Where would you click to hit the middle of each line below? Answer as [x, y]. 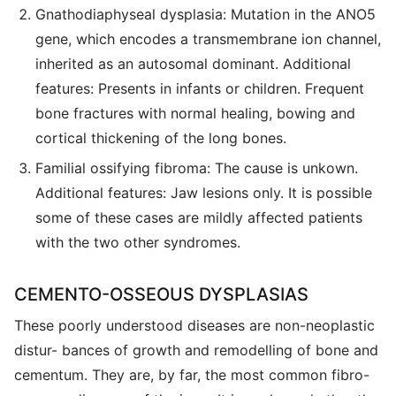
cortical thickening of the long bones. [161, 138]
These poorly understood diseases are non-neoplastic [194, 325]
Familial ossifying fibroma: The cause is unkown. [197, 168]
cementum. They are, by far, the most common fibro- [192, 375]
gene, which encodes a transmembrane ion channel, [208, 39]
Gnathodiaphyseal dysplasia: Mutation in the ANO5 [206, 14]
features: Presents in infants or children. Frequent [200, 88]
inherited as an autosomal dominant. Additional [193, 64]
